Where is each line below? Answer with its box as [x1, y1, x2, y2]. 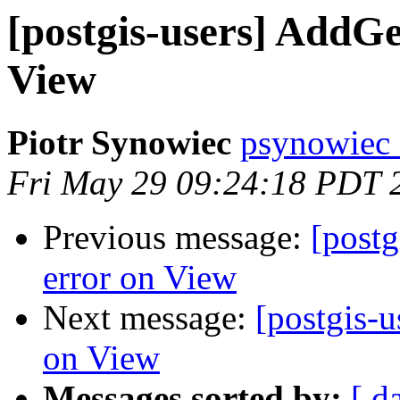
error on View [43, 258, 237, 297]
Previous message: [43, 218, 311, 257]
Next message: [43, 298, 255, 337]
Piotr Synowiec [7, 123, 231, 162]
